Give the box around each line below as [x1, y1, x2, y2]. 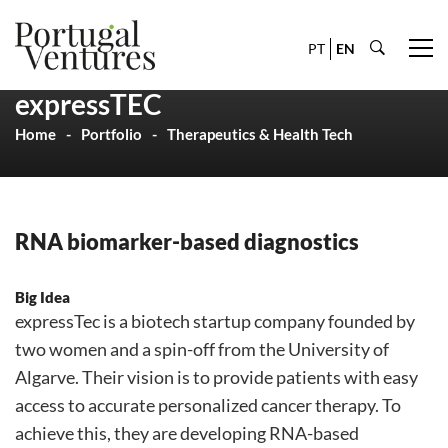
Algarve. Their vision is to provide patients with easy [15, 366, 418, 388]
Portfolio [81, 125, 142, 143]
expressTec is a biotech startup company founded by [15, 310, 415, 332]
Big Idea [15, 288, 70, 306]
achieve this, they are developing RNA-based [15, 422, 359, 444]
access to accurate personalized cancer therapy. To [15, 394, 401, 416]
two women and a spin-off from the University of [15, 338, 389, 360]
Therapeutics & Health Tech [167, 125, 353, 143]
